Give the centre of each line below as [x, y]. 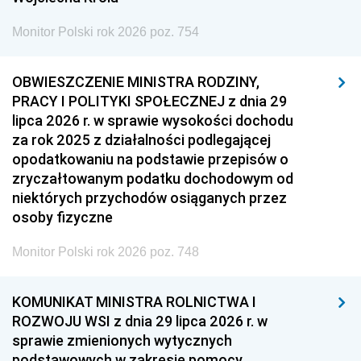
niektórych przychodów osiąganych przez [149, 198]
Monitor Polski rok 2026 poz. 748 [106, 252]
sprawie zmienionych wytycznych [122, 340]
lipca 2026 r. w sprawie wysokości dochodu [153, 120]
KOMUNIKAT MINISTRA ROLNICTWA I [134, 302]
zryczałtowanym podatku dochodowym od [153, 178]
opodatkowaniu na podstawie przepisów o [150, 159]
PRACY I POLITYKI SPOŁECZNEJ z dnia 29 [149, 101]
